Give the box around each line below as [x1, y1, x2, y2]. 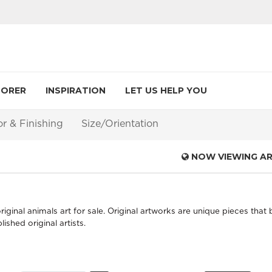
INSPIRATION [46, 85, 106, 96]
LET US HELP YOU [125, 85, 207, 96]
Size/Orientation [81, 119, 158, 129]
